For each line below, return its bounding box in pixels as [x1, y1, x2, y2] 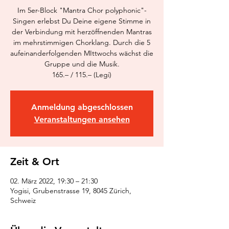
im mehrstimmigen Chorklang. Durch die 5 [13, 38, 150, 47]
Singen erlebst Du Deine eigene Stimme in [13, 16, 151, 26]
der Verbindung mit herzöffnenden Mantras [12, 27, 152, 36]
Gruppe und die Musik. [44, 59, 120, 68]
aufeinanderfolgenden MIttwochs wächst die [10, 49, 153, 58]
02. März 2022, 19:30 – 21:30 [10, 176, 98, 186]
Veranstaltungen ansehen [34, 114, 130, 124]
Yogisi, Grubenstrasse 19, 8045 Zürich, [10, 186, 131, 195]
